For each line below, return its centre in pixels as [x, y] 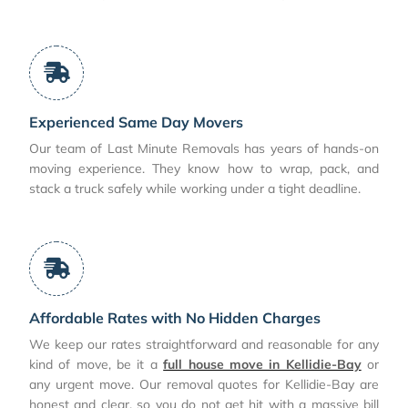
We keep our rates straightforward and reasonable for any [204, 344]
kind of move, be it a [97, 364]
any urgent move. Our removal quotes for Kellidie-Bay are [204, 384]
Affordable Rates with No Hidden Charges [175, 317]
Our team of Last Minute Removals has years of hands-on [204, 148]
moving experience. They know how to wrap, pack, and [204, 168]
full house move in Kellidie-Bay [262, 364]
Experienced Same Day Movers [136, 122]
